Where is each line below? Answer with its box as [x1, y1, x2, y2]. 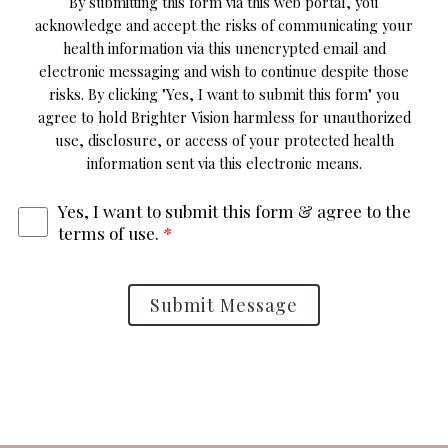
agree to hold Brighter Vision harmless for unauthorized [37, 106, 411, 127]
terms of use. [58, 221, 163, 244]
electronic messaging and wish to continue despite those [39, 60, 409, 81]
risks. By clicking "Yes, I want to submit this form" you [48, 83, 400, 104]
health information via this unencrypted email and [62, 37, 386, 58]
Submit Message [150, 292, 298, 317]
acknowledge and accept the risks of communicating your [35, 14, 413, 35]
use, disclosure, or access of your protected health [54, 129, 394, 150]
